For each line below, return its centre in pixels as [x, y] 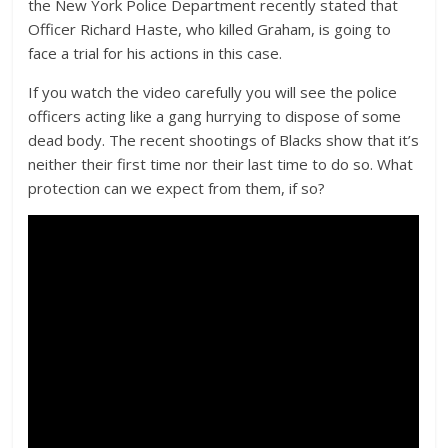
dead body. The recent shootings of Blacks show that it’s [224, 140]
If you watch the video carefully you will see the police [213, 92]
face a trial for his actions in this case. [155, 53]
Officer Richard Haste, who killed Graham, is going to [210, 29]
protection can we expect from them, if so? [177, 188]
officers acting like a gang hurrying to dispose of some [215, 116]
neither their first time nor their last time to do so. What [221, 164]
